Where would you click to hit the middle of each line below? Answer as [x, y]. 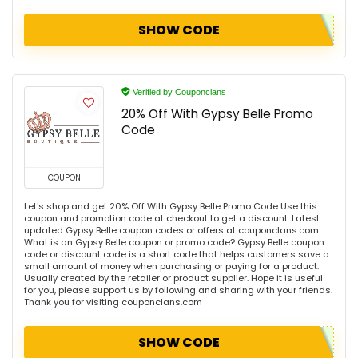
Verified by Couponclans [178, 92]
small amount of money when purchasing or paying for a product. [171, 267]
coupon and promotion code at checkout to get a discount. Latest [172, 219]
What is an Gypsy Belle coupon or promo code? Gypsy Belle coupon [174, 243]
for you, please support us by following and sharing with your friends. [178, 290]
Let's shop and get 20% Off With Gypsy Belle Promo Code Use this [171, 207]
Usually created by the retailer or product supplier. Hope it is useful [173, 278]
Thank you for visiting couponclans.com [113, 302]
